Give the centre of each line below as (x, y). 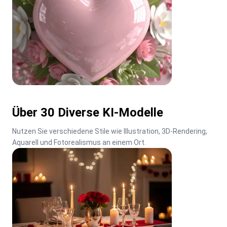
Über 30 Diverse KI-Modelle (88, 112)
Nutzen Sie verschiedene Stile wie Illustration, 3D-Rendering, (110, 131)
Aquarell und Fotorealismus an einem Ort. (79, 142)
